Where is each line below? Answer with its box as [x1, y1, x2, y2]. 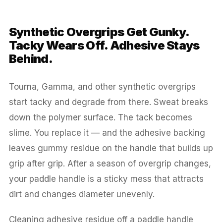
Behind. [8, 51, 53, 66]
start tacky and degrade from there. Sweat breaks [8, 97, 208, 107]
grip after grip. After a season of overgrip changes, [8, 158, 211, 168]
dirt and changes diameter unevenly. [8, 189, 155, 199]
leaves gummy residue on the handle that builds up [8, 143, 213, 153]
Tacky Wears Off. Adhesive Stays [8, 38, 200, 53]
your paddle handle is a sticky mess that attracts [8, 173, 204, 184]
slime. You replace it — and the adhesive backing [8, 127, 205, 138]
